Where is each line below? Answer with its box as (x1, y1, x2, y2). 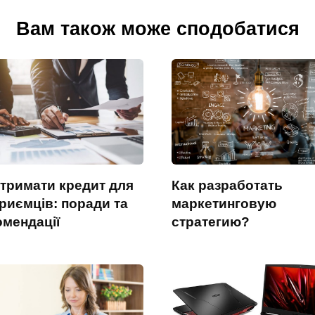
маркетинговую (172, 195, 276, 211)
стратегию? (172, 214, 250, 229)
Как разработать (172, 177, 283, 193)
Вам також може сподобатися (15, 17, 300, 39)
